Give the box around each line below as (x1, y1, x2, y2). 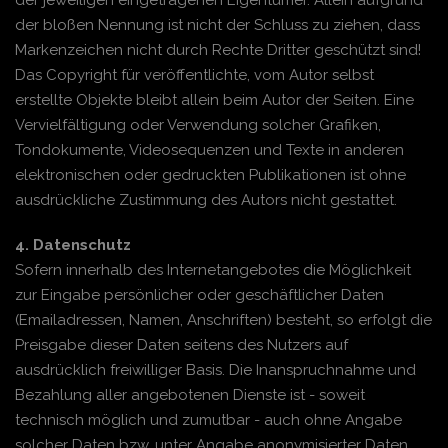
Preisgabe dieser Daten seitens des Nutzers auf (15, 336, 348, 354)
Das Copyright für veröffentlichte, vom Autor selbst (15, 66, 374, 84)
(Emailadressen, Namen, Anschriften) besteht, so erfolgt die (15, 311, 432, 329)
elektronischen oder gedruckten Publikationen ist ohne (15, 166, 406, 184)
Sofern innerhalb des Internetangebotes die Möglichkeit (15, 261, 411, 279)
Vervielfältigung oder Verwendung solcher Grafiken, (15, 116, 381, 134)
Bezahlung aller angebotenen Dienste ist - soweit (15, 386, 365, 404)
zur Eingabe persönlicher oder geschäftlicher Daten (15, 286, 384, 304)
